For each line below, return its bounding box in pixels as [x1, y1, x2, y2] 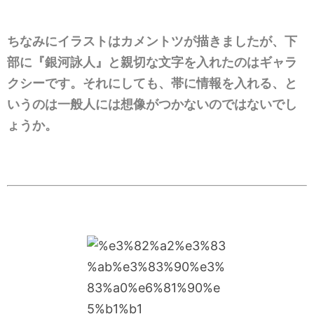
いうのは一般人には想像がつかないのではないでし [7, 96, 297, 111]
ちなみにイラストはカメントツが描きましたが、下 [7, 33, 297, 48]
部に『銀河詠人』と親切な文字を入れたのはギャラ [7, 54, 297, 69]
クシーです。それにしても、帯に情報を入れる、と [7, 75, 297, 90]
